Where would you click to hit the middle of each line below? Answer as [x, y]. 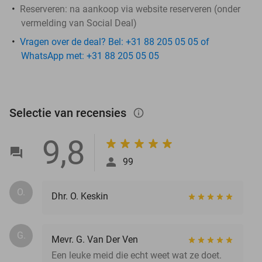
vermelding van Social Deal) [79, 23]
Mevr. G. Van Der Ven [95, 239]
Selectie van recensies [69, 113]
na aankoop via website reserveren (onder [154, 9]
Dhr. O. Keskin [80, 196]
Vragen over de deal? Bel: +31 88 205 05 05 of [115, 42]
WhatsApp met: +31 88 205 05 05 [90, 56]
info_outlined [144, 113]
